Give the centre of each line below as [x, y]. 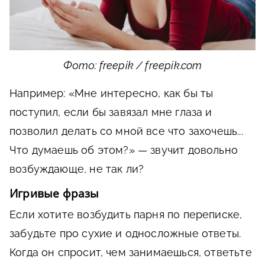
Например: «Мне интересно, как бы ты [112, 93]
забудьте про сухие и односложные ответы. [125, 233]
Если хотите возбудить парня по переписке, [126, 214]
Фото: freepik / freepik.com [132, 65]
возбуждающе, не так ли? [77, 169]
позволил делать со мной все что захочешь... [126, 131]
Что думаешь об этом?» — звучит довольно [124, 150]
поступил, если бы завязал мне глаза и [111, 112]
